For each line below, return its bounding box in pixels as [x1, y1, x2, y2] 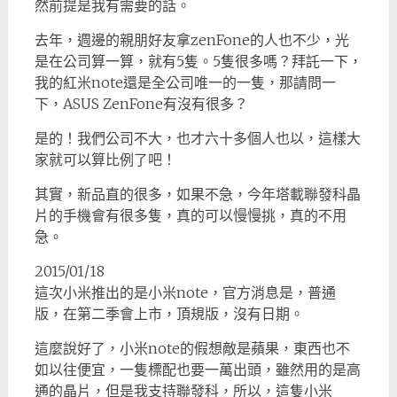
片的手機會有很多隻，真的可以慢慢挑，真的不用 [34, 206, 346, 224]
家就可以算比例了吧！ [34, 151, 176, 168]
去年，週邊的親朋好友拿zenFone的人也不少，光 [34, 31, 349, 49]
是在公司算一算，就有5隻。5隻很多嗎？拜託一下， [34, 52, 362, 70]
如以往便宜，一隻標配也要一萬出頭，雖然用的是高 [34, 361, 361, 378]
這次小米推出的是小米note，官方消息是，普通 [34, 284, 336, 301]
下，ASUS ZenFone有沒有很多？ [34, 95, 248, 113]
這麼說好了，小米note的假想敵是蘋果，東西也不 [34, 339, 350, 357]
